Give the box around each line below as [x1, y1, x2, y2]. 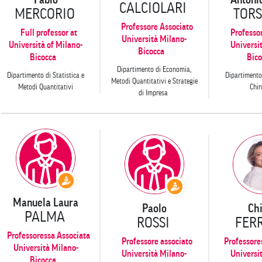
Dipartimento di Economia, [116, 65, 192, 73]
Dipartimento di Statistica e [7, 71, 85, 79]
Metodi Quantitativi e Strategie [111, 77, 198, 85]
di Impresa [139, 88, 170, 96]
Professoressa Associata [7, 230, 91, 240]
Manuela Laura [13, 196, 79, 209]
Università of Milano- [9, 40, 83, 50]
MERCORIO [14, 6, 75, 22]
